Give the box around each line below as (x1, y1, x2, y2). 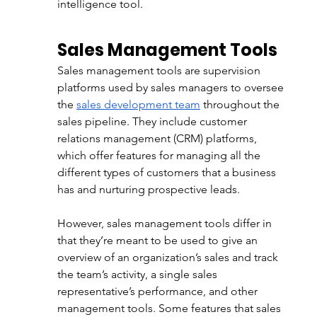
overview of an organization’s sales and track (57, 250, 281, 264)
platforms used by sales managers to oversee (57, 81, 287, 94)
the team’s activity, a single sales (57, 267, 220, 281)
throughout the (200, 98, 282, 111)
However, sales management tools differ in (57, 217, 275, 230)
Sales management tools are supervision (57, 64, 263, 77)
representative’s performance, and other (57, 284, 260, 298)
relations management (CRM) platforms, (57, 132, 260, 145)
